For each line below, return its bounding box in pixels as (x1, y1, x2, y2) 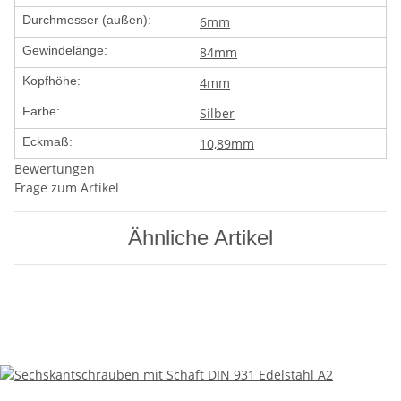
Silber (200, 105, 235, 123)
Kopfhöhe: (22, 73, 81, 89)
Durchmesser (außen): (22, 13, 151, 28)
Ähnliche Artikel (128, 226, 273, 251)
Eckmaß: (22, 134, 73, 149)
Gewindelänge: (22, 43, 107, 58)
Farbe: (22, 104, 60, 119)
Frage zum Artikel (14, 179, 119, 197)
